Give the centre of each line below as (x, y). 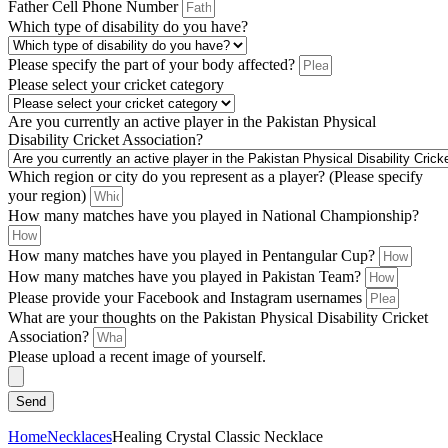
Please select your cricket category (116, 84)
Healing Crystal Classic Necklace (217, 436)
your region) (49, 195)
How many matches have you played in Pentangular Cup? (193, 255)
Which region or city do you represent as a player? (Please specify (215, 176)
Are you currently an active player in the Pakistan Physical (192, 121)
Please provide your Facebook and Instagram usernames (187, 297)
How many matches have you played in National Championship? (213, 215)
